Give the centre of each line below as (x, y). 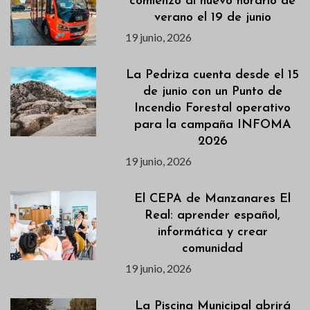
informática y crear (212, 232)
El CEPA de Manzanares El (213, 199)
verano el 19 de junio (212, 17)
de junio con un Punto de (212, 91)
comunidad (213, 248)
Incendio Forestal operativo (213, 108)
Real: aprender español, (213, 215)
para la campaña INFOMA (212, 125)
